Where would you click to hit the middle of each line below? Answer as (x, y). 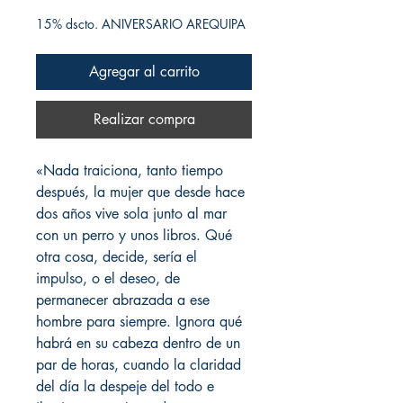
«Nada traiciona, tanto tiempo (130, 171)
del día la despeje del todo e (125, 387)
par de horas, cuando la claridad (139, 365)
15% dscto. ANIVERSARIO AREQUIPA (141, 24)
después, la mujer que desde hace (140, 193)
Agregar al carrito (144, 72)
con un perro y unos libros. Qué (134, 236)
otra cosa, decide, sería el (116, 257)
